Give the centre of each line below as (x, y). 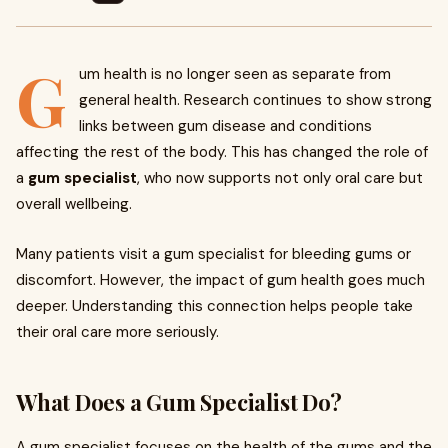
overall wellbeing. (74, 204)
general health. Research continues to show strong (255, 100)
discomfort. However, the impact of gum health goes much (220, 280)
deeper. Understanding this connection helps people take (214, 306)
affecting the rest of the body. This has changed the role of (222, 152)
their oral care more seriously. (117, 332)
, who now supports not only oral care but (280, 178)
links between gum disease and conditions (225, 126)
